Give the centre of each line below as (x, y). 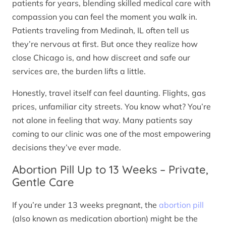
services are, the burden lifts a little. (79, 71)
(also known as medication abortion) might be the (105, 218)
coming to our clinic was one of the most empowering (111, 134)
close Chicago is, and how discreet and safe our (101, 58)
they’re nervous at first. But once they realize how (105, 44)
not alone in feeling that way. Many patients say (102, 120)
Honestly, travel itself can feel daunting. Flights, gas (109, 93)
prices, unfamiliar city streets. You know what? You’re (111, 107)
